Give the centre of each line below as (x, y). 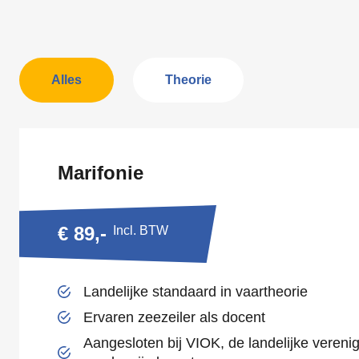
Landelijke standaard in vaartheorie (196, 292)
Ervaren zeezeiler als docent (174, 317)
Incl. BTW (141, 230)
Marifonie (101, 173)
